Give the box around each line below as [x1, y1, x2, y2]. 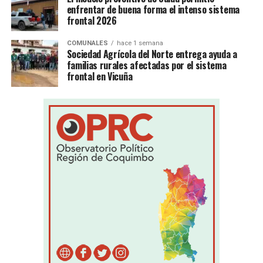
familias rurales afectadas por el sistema [66, 58, 227, 72]
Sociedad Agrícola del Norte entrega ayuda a [66, 46, 237, 61]
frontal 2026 [66, 13, 117, 28]
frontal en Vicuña [66, 69, 133, 83]
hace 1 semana [116, 39, 163, 47]
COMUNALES [66, 39, 108, 47]
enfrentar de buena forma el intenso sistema [66, 2, 240, 16]
